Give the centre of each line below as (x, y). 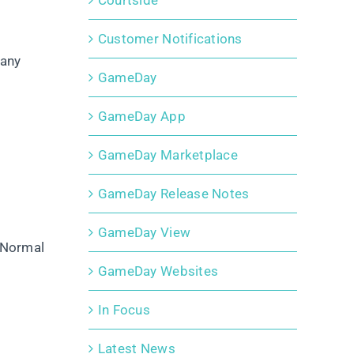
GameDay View (144, 233)
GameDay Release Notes (173, 194)
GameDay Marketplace (168, 155)
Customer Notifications (170, 39)
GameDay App (141, 117)
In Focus (124, 310)
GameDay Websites (158, 271)
